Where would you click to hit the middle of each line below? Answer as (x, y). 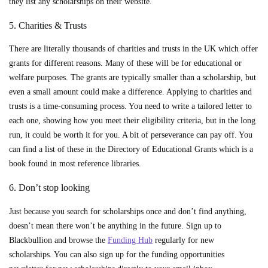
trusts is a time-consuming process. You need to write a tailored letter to (130, 106)
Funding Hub (130, 240)
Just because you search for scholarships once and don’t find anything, (128, 211)
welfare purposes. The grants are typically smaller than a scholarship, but (133, 78)
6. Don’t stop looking (49, 188)
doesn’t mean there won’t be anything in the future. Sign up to (115, 226)
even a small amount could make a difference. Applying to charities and (130, 92)
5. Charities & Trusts (48, 26)
